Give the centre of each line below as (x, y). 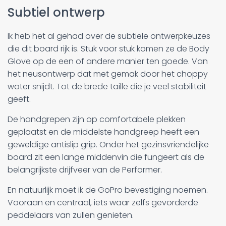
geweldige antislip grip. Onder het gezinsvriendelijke (108, 144)
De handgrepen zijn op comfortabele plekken (97, 119)
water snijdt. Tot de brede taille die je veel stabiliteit (107, 86)
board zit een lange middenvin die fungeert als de (106, 157)
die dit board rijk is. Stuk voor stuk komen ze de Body (108, 48)
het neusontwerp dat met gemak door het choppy (108, 74)
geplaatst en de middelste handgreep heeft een (103, 132)
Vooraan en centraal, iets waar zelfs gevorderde (103, 202)
